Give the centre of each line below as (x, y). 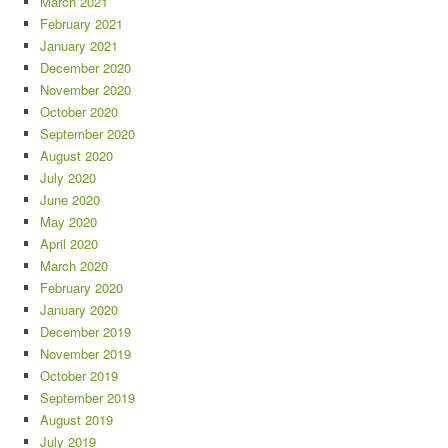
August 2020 (76, 155)
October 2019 (79, 375)
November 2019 (85, 353)
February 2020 (81, 287)
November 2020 (85, 89)
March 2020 (74, 265)
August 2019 (76, 419)
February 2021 (81, 23)
